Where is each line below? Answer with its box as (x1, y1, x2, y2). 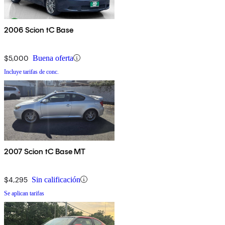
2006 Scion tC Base (4, 25, 73, 35)
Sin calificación (32, 175, 80, 184)
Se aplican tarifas (4, 189, 44, 197)
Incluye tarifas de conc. (4, 68, 59, 75)
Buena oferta (33, 53, 73, 62)
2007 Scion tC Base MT (4, 146, 86, 156)
